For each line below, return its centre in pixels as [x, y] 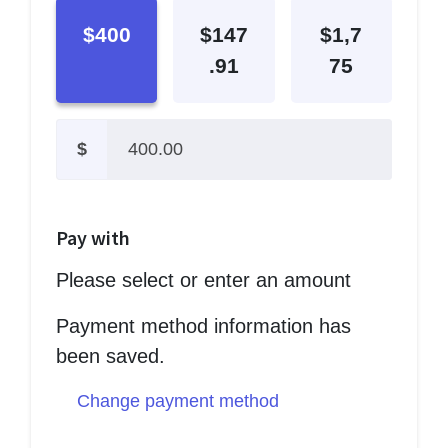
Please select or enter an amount [203, 279]
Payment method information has [203, 325]
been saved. [113, 355]
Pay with [93, 237]
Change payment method [178, 400]
